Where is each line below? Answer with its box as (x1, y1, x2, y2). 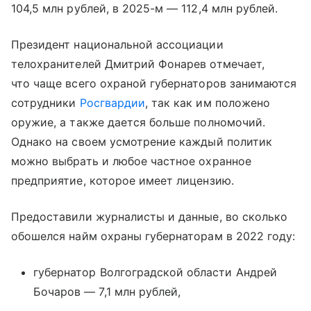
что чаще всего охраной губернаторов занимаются (11, 76, 297, 90)
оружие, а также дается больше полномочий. (11, 115, 265, 129)
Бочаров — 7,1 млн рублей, (33, 285, 181, 299)
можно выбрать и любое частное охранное (11, 154, 251, 168)
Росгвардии (79, 96, 146, 110)
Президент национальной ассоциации (11, 37, 224, 51)
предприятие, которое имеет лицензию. (11, 174, 234, 187)
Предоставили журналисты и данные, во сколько (11, 210, 288, 224)
